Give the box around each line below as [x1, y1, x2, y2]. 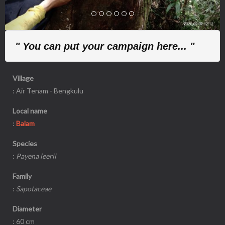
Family [13, 172, 32, 180]
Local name [13, 106, 47, 115]
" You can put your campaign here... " [15, 41, 194, 52]
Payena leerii [16, 152, 56, 160]
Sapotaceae [16, 184, 51, 193]
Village [13, 74, 34, 82]
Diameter [13, 204, 42, 213]
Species [13, 139, 37, 148]
